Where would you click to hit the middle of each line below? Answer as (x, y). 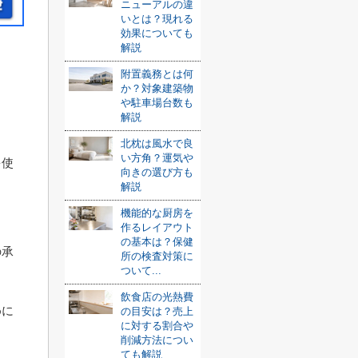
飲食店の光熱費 (157, 297)
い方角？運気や (157, 158)
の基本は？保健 (157, 242)
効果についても (157, 33)
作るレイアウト (157, 227)
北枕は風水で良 (157, 143)
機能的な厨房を (157, 213)
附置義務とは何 (157, 74)
